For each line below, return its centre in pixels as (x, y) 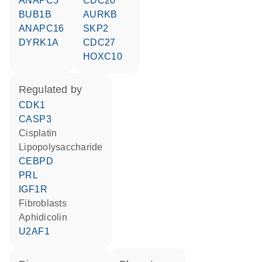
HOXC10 (106, 56)
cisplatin (42, 133)
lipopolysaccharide (63, 147)
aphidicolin (46, 217)
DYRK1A (42, 42)
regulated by (54, 89)
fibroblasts (46, 203)
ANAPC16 (45, 28)
